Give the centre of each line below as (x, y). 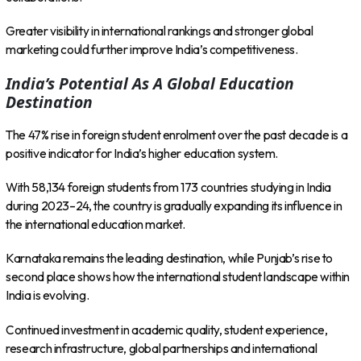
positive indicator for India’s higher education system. (142, 153)
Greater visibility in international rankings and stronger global (160, 31)
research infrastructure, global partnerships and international (162, 348)
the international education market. (95, 225)
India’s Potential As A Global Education (150, 84)
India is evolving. (48, 296)
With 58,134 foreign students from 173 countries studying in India (169, 188)
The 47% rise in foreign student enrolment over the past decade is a (177, 135)
